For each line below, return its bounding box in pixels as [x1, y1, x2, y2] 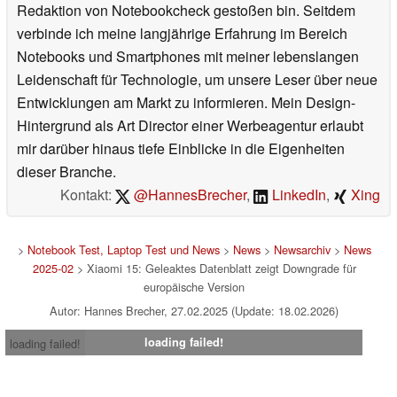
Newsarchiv [273, 241, 331, 259]
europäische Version [144, 278, 245, 296]
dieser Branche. [17, 161, 116, 183]
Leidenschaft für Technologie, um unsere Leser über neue [17, 69, 378, 90]
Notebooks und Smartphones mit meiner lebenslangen [17, 46, 359, 67]
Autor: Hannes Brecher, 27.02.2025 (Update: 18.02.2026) [50, 302, 339, 320]
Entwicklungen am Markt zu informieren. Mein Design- [17, 92, 355, 113]
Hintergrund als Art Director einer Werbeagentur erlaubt [17, 115, 363, 136]
